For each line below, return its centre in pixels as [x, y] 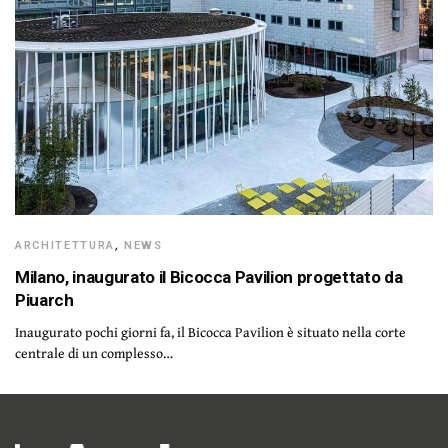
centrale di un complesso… [94, 352]
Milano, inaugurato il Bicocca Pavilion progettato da [209, 276]
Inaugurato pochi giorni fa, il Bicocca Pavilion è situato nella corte [210, 331]
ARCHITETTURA [65, 245]
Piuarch [44, 299]
